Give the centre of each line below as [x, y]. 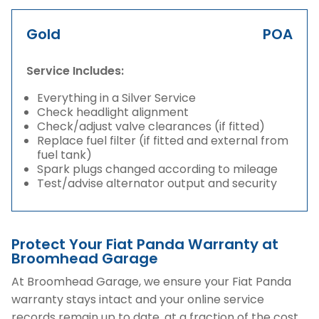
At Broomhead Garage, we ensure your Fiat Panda [151, 282]
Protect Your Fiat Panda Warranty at [145, 244]
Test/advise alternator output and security [157, 183]
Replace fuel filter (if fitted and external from [163, 141]
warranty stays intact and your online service [138, 299]
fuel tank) [64, 155]
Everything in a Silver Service [116, 98]
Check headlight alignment [113, 112]
